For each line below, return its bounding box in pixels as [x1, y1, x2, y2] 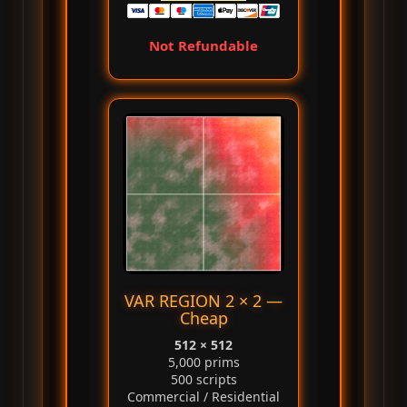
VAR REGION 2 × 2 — [124, 289, 283, 312]
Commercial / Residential [127, 387, 280, 405]
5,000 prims [167, 352, 240, 371]
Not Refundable [149, 35, 258, 55]
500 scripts [170, 370, 237, 388]
